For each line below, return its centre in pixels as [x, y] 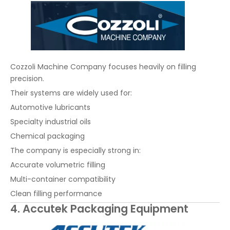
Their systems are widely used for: [71, 93]
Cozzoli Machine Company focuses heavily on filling [103, 66]
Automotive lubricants [50, 107]
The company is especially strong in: [75, 150]
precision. [27, 78]
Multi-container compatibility [63, 179]
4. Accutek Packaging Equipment [99, 208]
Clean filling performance [56, 193]
